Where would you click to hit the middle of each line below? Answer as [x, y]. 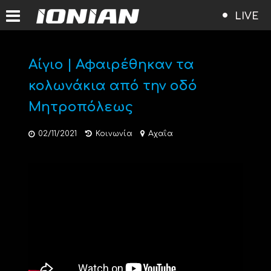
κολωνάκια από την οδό [113, 86]
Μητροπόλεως [80, 107]
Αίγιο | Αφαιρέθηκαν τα [111, 65]
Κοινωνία [114, 134]
